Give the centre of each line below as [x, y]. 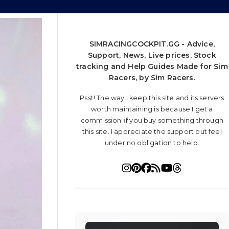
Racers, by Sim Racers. [152, 78]
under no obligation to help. [152, 143]
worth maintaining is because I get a [152, 109]
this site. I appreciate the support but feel [152, 132]
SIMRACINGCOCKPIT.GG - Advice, [152, 44]
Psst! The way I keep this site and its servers [152, 98]
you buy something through [176, 121]
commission [102, 121]
